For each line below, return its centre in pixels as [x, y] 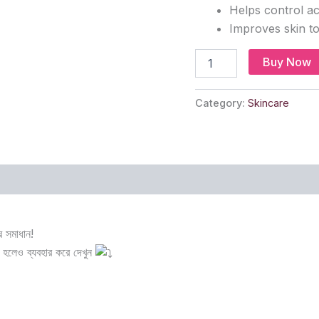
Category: [222, 103]
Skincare [269, 103]
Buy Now [287, 62]
